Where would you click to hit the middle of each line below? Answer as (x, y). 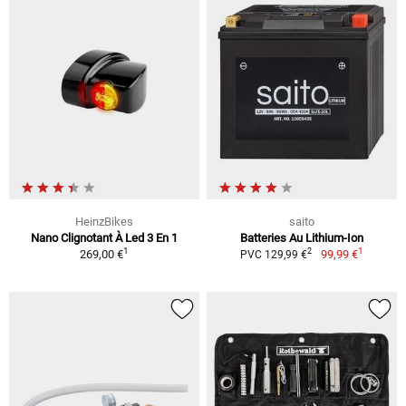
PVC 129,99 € (274, 254)
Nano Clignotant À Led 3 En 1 (104, 237)
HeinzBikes (104, 221)
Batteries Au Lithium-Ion (302, 237)
